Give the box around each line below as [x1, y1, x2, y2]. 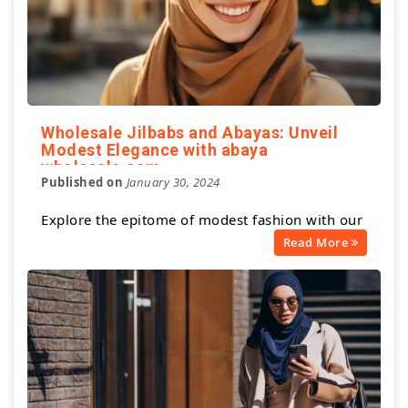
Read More [282, 233, 352, 250]
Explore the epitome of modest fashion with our [41, 209, 362, 229]
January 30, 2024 [126, 173, 220, 190]
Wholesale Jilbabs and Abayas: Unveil [41, 122, 338, 142]
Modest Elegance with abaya [41, 139, 268, 159]
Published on [41, 173, 127, 190]
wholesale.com [41, 157, 161, 177]
